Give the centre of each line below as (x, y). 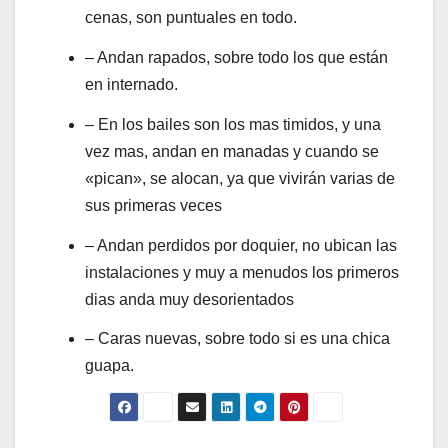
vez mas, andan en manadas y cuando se (232, 151)
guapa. (109, 366)
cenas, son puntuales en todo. (191, 18)
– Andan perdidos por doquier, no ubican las (241, 245)
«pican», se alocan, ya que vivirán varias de (240, 178)
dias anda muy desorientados (189, 299)
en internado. (131, 85)
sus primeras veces (153, 205)
